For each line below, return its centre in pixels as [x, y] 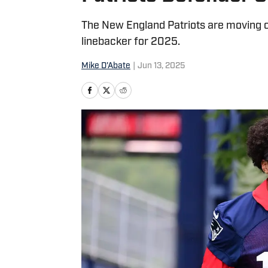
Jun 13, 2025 [161, 66]
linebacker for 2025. [131, 42]
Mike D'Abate [106, 66]
